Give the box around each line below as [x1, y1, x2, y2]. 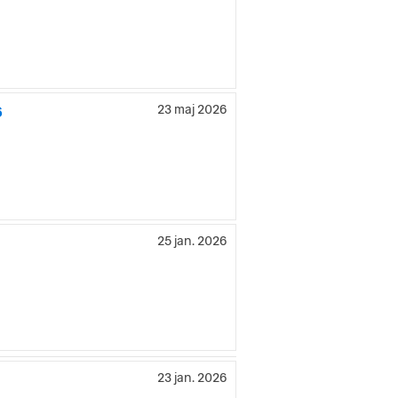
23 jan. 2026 [157, 368, 227, 386]
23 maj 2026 [157, 100, 227, 119]
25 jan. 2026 [157, 231, 227, 250]
